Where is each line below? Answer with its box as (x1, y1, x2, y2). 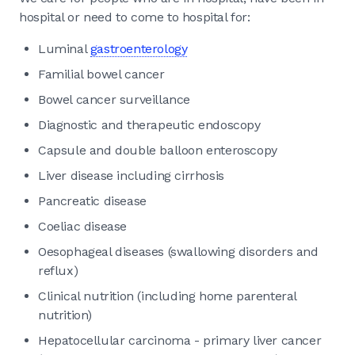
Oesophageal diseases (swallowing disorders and (38, 243, 319, 259)
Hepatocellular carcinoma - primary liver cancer (38, 332, 322, 348)
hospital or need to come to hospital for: (19, 9, 250, 25)
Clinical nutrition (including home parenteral (38, 288, 297, 303)
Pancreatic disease (38, 193, 147, 208)
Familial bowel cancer (38, 66, 165, 82)
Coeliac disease (38, 218, 127, 234)
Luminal (38, 40, 90, 56)
